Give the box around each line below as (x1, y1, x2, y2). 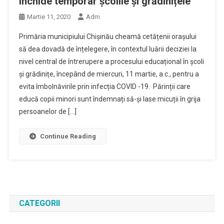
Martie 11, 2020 (26, 13, 70, 20)
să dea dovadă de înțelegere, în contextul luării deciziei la (18, 45, 196, 53)
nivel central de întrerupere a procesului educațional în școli (18, 57, 204, 65)
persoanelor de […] (18, 107, 76, 115)
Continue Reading (39, 132, 96, 140)
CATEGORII (18, 198, 60, 208)
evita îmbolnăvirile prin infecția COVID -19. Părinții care (18, 82, 190, 90)
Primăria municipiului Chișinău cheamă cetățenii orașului (18, 32, 196, 40)
